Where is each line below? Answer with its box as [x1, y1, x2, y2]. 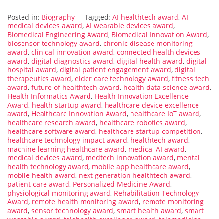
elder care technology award [75, 74, 168, 84]
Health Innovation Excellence [94, 91, 189, 101]
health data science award [123, 83, 210, 92]
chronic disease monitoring [103, 39, 193, 48]
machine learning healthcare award [7, 144, 125, 154]
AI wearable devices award [86, 21, 173, 31]
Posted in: [7, 12, 42, 22]
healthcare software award [7, 127, 95, 136]
